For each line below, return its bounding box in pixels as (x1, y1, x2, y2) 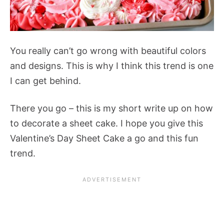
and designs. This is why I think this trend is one (10, 60, 213, 71)
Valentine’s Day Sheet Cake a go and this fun (10, 132, 198, 143)
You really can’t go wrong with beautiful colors (10, 45, 206, 56)
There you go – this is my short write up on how (10, 102, 213, 113)
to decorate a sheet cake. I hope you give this (10, 117, 203, 128)
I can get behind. (10, 75, 83, 86)
